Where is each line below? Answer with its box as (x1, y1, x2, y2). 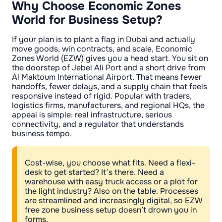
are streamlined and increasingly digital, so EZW (25, 195, 202, 206)
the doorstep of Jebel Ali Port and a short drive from (12, 62, 205, 73)
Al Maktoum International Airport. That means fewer (12, 72, 202, 83)
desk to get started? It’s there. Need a (25, 167, 164, 178)
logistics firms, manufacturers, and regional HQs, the (12, 100, 205, 111)
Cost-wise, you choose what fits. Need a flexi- (25, 158, 195, 168)
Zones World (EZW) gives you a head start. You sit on (12, 53, 208, 64)
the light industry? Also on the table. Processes (25, 186, 198, 197)
